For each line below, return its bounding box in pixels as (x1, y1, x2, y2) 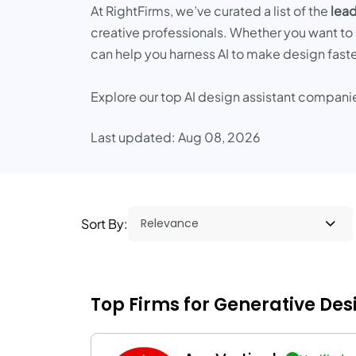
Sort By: (81, 215, 128, 232)
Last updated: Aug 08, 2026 (91, 129, 261, 145)
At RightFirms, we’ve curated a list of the (91, 2, 331, 19)
